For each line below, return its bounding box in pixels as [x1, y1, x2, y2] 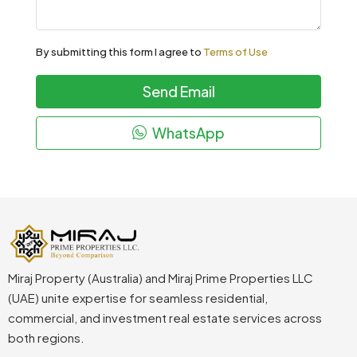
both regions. [8, 329, 84, 345]
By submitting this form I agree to [36, 45, 203, 58]
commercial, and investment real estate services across [8, 309, 322, 325]
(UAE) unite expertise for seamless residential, [8, 289, 268, 305]
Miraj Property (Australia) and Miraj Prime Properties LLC [8, 269, 313, 285]
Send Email [142, 81, 215, 100]
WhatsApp [150, 123, 225, 142]
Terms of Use [203, 45, 268, 58]
